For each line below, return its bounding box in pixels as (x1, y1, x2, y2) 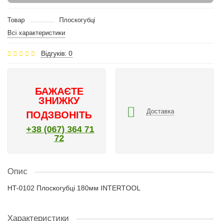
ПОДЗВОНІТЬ (26, 110, 92, 120)
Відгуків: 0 (41, 49, 73, 57)
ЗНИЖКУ (38, 95, 79, 106)
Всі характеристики (7, 29, 65, 37)
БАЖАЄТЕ (35, 86, 83, 97)
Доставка (147, 107, 174, 115)
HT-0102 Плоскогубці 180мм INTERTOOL (7, 184, 141, 192)
